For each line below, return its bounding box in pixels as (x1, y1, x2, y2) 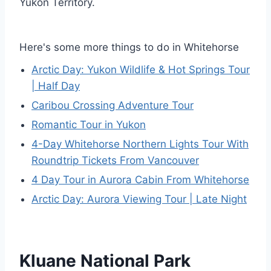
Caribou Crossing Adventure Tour (31, 99, 194, 111)
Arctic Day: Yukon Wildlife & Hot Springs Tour (31, 64, 250, 76)
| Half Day (31, 80, 80, 92)
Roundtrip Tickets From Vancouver (31, 154, 199, 166)
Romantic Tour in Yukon (31, 119, 146, 131)
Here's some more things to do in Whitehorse (19, 41, 239, 53)
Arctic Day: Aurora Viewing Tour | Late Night (31, 193, 247, 205)
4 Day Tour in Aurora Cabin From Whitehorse (31, 174, 249, 186)
